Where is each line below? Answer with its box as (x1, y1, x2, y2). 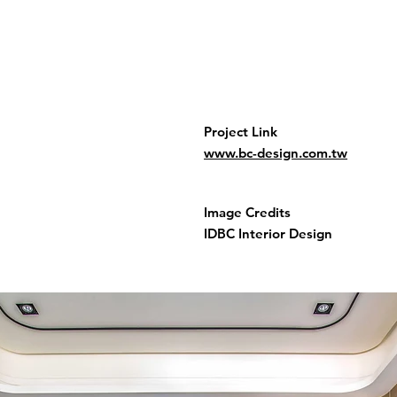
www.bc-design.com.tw (204, 144, 347, 161)
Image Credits (204, 204, 291, 221)
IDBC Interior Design (204, 225, 332, 242)
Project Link (204, 123, 277, 140)
